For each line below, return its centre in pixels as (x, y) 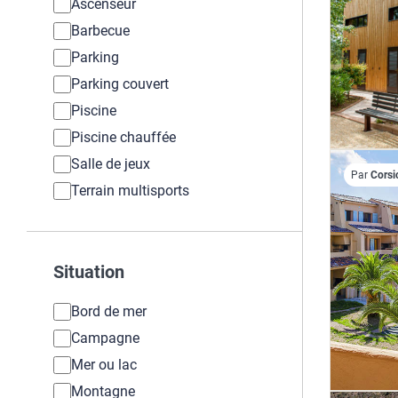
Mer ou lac (104, 365)
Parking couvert (120, 84)
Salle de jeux (111, 164)
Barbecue (100, 31)
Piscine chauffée (123, 137)
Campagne (105, 338)
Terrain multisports (130, 191)
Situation (89, 272)
